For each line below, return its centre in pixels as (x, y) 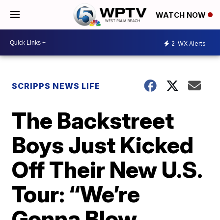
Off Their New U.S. (107, 169)
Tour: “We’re (76, 194)
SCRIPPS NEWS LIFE (56, 86)
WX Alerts (191, 43)
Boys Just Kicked (103, 145)
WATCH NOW (182, 15)
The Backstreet (93, 120)
